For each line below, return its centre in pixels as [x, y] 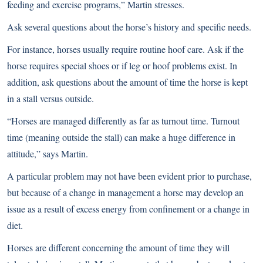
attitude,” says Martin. [48, 154]
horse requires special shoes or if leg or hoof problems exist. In [122, 66]
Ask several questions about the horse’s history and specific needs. [129, 27]
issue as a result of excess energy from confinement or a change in [128, 209]
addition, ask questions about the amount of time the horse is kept [127, 82]
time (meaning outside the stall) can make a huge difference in [121, 137]
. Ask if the [223, 49]
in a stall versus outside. [50, 99]
